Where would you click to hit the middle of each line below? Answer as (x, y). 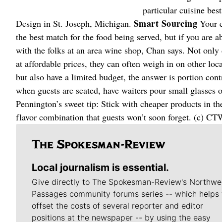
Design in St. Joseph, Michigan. (75, 23)
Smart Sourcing (166, 23)
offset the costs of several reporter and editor (117, 206)
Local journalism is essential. (100, 167)
